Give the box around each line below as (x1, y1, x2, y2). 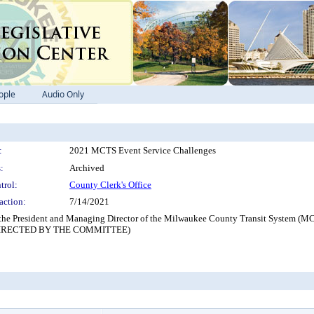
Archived (69, 163, 104, 173)
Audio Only (42, 88, 84, 100)
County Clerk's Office (69, 179, 151, 190)
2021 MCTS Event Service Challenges (69, 145, 216, 156)
